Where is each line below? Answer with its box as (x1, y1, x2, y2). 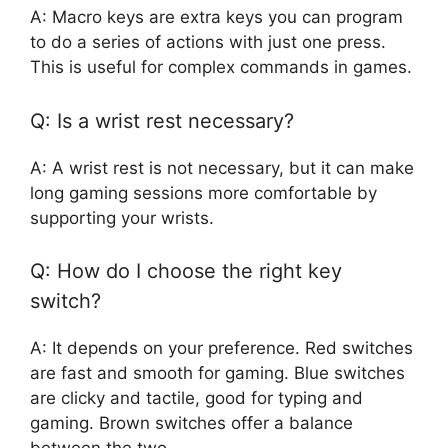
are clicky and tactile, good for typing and (30, 388, 363, 409)
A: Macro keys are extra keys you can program (30, 7, 403, 28)
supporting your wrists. (30, 207, 214, 228)
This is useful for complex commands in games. (30, 57, 412, 78)
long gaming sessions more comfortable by (30, 182, 377, 203)
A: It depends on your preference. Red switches (30, 338, 413, 359)
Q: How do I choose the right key (30, 259, 342, 284)
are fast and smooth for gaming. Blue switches (30, 363, 405, 384)
